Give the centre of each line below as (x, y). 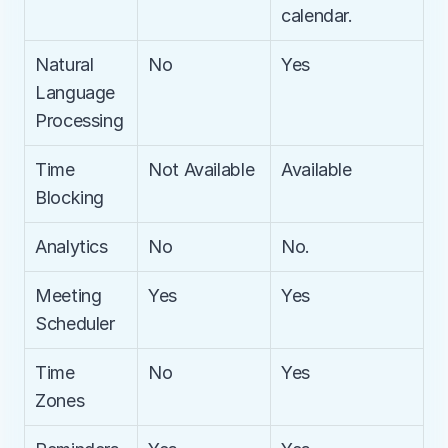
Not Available (201, 169)
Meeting (68, 295)
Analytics (71, 246)
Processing (79, 120)
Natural (64, 64)
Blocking (70, 197)
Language (75, 92)
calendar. (317, 15)
